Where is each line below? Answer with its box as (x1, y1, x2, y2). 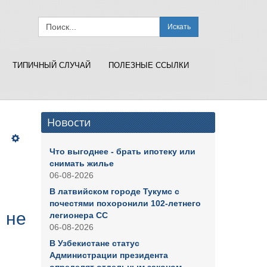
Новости (46, 115, 91, 129)
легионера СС (49, 210, 108, 220)
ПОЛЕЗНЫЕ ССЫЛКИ (108, 61, 189, 70)
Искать (167, 23, 191, 32)
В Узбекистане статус (49, 238, 139, 248)
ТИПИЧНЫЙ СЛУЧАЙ (13, 61, 91, 70)
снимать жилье (49, 159, 114, 168)
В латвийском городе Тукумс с (49, 187, 179, 196)
